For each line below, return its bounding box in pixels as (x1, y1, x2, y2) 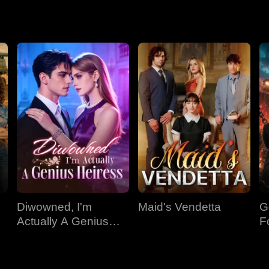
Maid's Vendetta (138, 201, 221, 213)
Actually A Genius (17, 215, 109, 228)
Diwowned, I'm (17, 201, 92, 213)
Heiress (17, 229, 56, 242)
